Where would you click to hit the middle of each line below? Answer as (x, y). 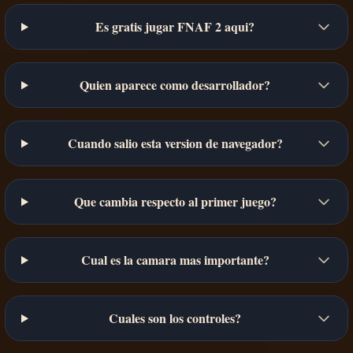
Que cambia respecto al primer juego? (175, 202)
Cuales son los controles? (175, 318)
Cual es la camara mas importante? (175, 260)
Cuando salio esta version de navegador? (175, 143)
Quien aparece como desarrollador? (175, 85)
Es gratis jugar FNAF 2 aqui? (175, 27)
